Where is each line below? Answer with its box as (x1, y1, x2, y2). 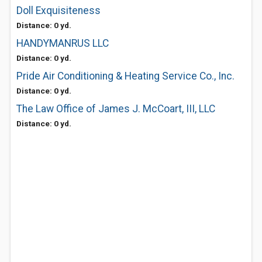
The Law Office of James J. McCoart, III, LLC (16, 103, 215, 115)
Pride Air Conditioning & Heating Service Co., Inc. (16, 70, 235, 82)
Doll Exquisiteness (16, 5, 101, 16)
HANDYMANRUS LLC (16, 37, 109, 49)
